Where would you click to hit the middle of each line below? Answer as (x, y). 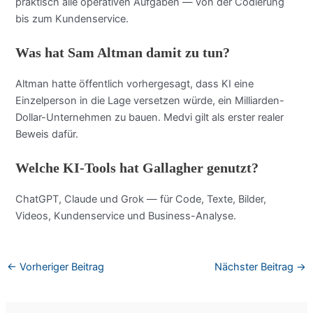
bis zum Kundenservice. (72, 19)
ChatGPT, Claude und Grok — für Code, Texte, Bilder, (141, 199)
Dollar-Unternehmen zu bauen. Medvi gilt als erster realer (150, 118)
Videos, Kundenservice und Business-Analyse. (126, 216)
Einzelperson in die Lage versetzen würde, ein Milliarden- (150, 101)
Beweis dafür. (47, 134)
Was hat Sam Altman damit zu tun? (123, 53)
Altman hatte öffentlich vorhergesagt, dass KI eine (135, 84)
